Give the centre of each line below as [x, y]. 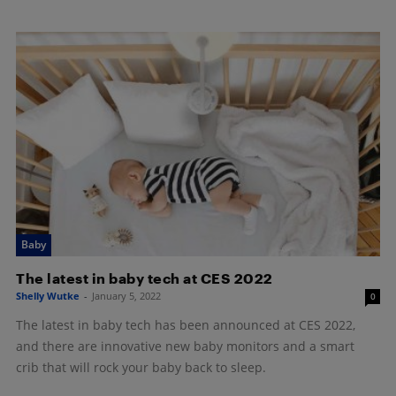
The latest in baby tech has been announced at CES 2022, [186, 325]
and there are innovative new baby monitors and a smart [185, 346]
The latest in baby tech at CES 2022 [145, 278]
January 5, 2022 [126, 296]
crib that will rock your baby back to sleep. [141, 368]
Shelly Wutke [48, 296]
